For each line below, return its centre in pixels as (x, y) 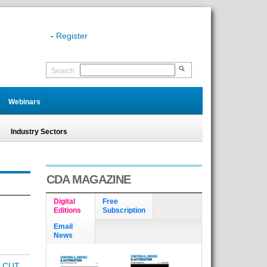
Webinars (24, 102)
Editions (67, 210)
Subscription (124, 210)
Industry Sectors (39, 132)
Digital (64, 201)
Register (72, 36)
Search (63, 71)
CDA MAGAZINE (88, 179)
